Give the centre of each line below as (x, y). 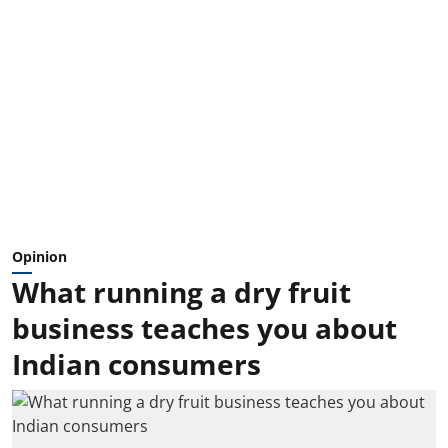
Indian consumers (136, 363)
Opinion (39, 256)
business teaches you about (204, 327)
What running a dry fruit (181, 291)
